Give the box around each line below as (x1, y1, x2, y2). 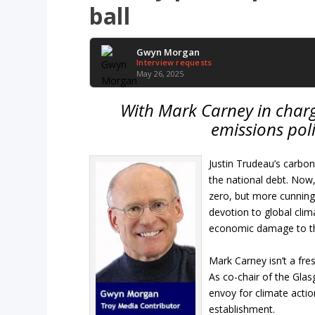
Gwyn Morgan (136, 45, 200, 58)
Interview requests (136, 56, 212, 67)
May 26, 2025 (136, 67, 184, 79)
